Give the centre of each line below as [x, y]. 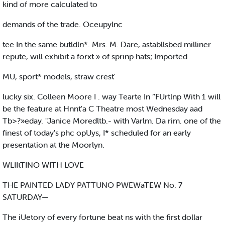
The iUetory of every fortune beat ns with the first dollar [102, 217]
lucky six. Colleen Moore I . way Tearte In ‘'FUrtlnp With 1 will [111, 97]
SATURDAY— [26, 197]
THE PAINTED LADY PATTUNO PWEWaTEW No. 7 [92, 185]
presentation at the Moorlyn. [53, 145]
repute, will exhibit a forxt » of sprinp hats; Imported [95, 57]
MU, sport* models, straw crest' [59, 77]
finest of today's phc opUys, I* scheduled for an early [97, 133]
